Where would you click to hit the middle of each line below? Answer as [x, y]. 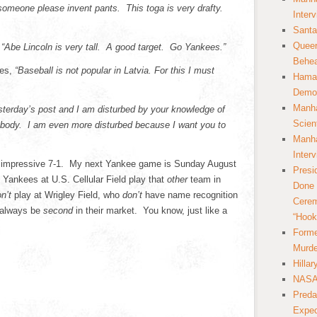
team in [204, 179]
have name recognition [191, 195]
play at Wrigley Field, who [68, 195]
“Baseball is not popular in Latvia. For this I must [115, 70]
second [58, 211]
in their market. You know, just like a [150, 211]
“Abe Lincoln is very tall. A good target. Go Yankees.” [114, 47]
